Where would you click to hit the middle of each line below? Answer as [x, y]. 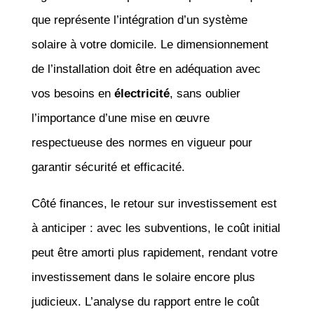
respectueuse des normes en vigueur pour [142, 142]
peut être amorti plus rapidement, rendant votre [154, 252]
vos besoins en [73, 93]
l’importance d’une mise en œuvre [120, 118]
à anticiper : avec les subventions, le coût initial [156, 228]
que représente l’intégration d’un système [139, 20]
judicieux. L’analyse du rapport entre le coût [145, 301]
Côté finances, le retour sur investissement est [154, 203]
